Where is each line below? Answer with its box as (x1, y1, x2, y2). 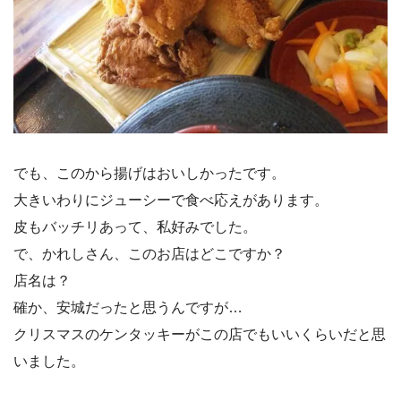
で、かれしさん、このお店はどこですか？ (13, 246, 286, 262)
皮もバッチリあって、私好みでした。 (13, 219, 257, 235)
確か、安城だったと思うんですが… (13, 300, 243, 316)
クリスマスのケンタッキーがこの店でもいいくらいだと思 (13, 327, 386, 343)
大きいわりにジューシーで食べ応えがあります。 (13, 192, 328, 209)
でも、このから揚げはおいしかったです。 (13, 166, 286, 182)
